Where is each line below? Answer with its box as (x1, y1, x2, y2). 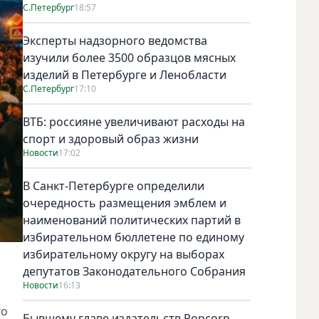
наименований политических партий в (23, 211, 241, 228)
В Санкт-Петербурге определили (23, 177, 204, 194)
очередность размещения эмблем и (23, 194, 226, 211)
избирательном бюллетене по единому (23, 229, 244, 245)
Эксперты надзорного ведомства (23, 32, 207, 48)
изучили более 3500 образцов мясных (23, 49, 236, 66)
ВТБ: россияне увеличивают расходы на (23, 113, 245, 130)
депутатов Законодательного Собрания (23, 263, 246, 279)
